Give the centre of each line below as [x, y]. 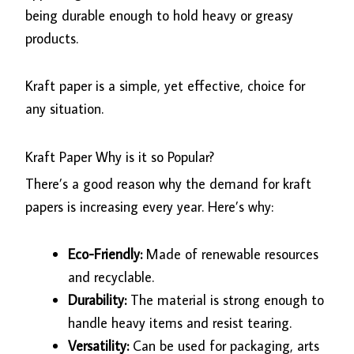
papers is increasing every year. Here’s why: [150, 206]
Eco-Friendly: [105, 254]
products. [52, 38]
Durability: [100, 300]
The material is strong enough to [228, 300]
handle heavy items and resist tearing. [180, 323]
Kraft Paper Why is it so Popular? [120, 156]
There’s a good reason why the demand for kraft [169, 183]
